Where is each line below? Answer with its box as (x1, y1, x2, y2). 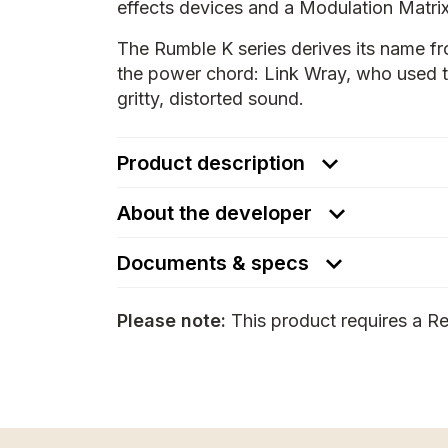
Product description (117, 151, 310, 175)
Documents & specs (117, 251, 314, 275)
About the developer (117, 201, 312, 225)
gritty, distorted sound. (117, 88, 304, 109)
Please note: (117, 310, 226, 331)
